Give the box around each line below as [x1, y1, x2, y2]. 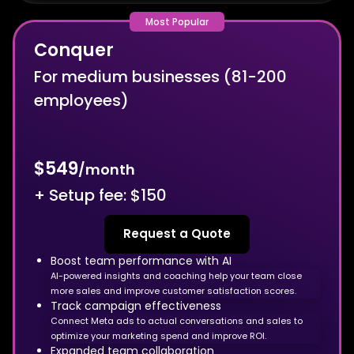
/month [78, 160, 135, 179]
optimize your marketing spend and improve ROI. [51, 329, 266, 342]
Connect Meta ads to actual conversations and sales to [51, 314, 303, 327]
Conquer [34, 37, 114, 62]
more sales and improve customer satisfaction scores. [51, 284, 296, 297]
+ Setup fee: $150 [34, 183, 167, 206]
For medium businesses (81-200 [34, 65, 287, 88]
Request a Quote [123, 225, 231, 243]
